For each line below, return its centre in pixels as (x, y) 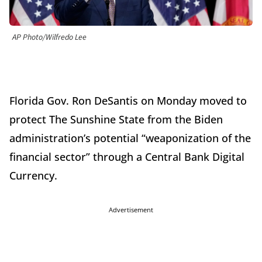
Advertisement (131, 210)
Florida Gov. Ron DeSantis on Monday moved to (128, 101)
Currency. (35, 176)
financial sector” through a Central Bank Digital (127, 157)
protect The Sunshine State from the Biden (116, 120)
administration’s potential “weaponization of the (130, 138)
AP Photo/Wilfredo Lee (49, 38)
